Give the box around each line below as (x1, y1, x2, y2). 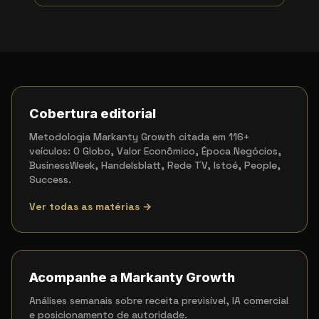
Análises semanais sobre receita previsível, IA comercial (29, 294, 288, 307)
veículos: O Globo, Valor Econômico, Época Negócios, (29, 145, 281, 157)
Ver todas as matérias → (29, 200, 152, 213)
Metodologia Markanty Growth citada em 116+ (29, 130, 249, 143)
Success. (29, 173, 71, 186)
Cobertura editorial (29, 106, 156, 121)
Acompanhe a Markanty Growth (29, 270, 235, 285)
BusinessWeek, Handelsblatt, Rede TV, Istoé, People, (29, 159, 281, 172)
